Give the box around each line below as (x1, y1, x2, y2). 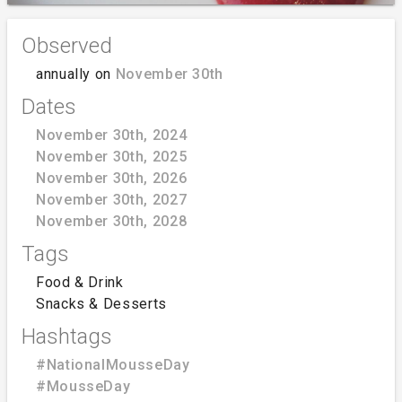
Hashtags (22, 323, 112, 349)
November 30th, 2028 (36, 212, 188, 230)
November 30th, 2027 (36, 190, 188, 208)
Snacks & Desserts (36, 294, 167, 312)
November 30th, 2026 (36, 169, 188, 187)
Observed (22, 32, 112, 58)
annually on (36, 65, 116, 83)
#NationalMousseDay (36, 355, 190, 373)
